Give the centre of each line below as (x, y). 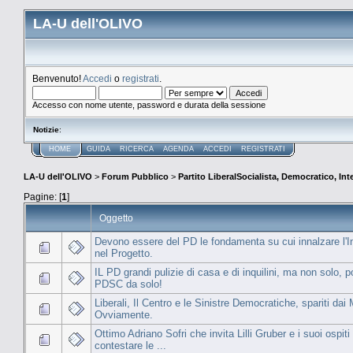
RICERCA (137, 149)
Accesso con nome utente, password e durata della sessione (149, 105)
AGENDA (178, 149)
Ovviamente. (124, 314)
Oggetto (116, 217)
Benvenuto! (58, 78)
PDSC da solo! (128, 284)
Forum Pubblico (135, 177)
